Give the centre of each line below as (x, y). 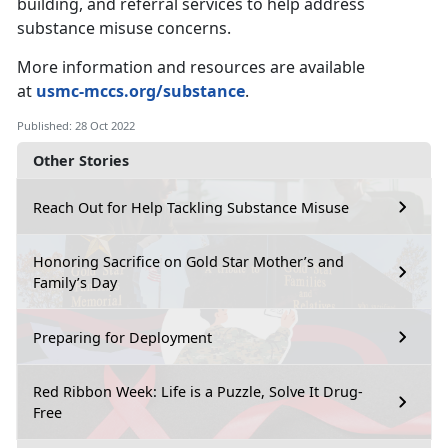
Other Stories (81, 161)
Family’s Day (75, 283)
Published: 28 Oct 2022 (76, 126)
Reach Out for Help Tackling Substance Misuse (191, 207)
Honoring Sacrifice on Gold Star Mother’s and (188, 262)
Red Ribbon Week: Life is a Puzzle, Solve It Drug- (198, 392)
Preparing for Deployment (122, 337)
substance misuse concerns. (124, 28)
